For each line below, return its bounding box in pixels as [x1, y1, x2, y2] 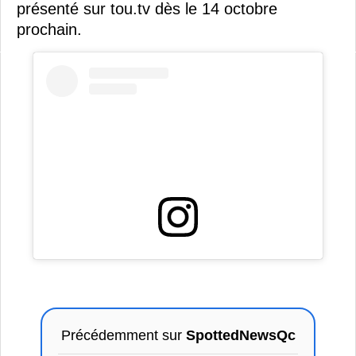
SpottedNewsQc [185, 327, 296, 343]
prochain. [17, 20, 82, 38]
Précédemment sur [60, 327, 186, 343]
